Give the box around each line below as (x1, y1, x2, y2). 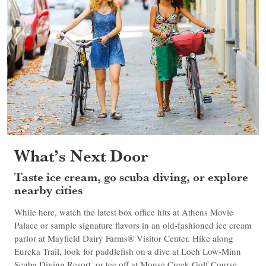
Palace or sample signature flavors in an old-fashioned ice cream (14, 219, 252, 232)
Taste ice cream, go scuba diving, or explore (14, 168, 248, 186)
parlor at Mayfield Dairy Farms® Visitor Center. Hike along (14, 232, 233, 245)
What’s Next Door (14, 143, 148, 168)
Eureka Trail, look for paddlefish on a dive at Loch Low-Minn (14, 245, 241, 258)
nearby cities (14, 181, 83, 199)
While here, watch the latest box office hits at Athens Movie (14, 206, 233, 218)
